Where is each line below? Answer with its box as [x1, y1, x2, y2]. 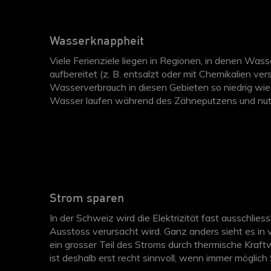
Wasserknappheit [50, 35, 144, 48]
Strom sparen [50, 192, 124, 205]
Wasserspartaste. [50, 107, 128, 120]
